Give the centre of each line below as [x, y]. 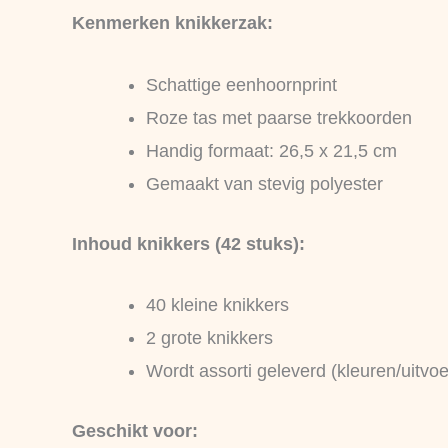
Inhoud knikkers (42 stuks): [188, 243]
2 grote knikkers [209, 338]
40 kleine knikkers [217, 305]
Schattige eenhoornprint [241, 84]
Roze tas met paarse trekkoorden [279, 117]
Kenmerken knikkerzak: [172, 22]
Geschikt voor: [135, 431]
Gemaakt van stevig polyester [264, 183]
